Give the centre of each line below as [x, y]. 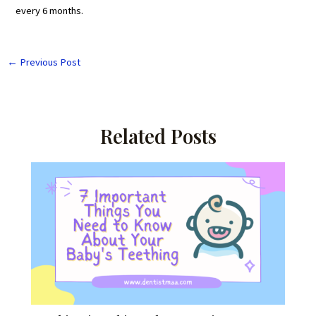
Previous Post [49, 62]
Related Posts [158, 135]
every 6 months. [50, 11]
